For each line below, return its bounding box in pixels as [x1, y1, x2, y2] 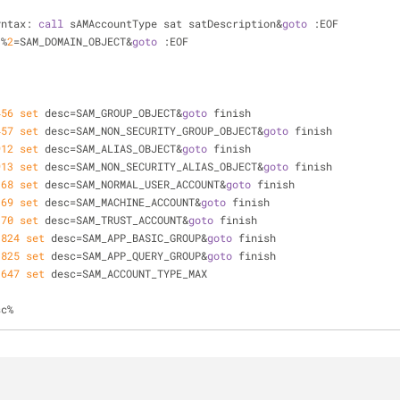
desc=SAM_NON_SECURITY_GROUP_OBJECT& [38, 123, 263, 137]
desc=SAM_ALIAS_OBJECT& [38, 141, 182, 155]
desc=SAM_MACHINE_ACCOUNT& [38, 195, 201, 209]
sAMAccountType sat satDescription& [63, 16, 282, 30]
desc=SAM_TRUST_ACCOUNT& [38, 212, 188, 227]
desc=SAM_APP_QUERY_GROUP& [45, 248, 207, 262]
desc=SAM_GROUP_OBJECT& [38, 105, 182, 120]
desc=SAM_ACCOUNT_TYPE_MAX [45, 266, 207, 280]
